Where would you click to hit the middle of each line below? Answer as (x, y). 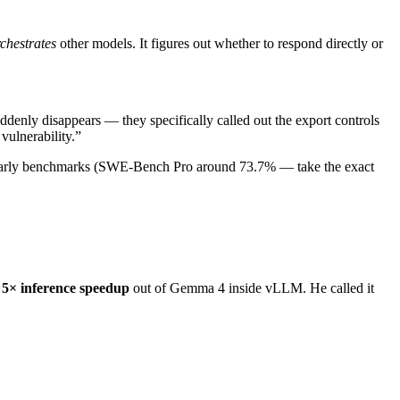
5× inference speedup (66, 288)
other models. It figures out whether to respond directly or (220, 43)
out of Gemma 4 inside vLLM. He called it (252, 288)
